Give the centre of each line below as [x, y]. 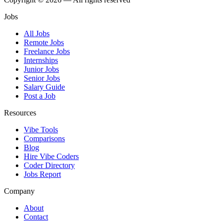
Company [19, 191]
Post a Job [40, 96]
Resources [20, 113]
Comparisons [44, 139]
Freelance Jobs [47, 52]
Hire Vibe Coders [51, 157]
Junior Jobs [41, 69]
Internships [41, 60]
